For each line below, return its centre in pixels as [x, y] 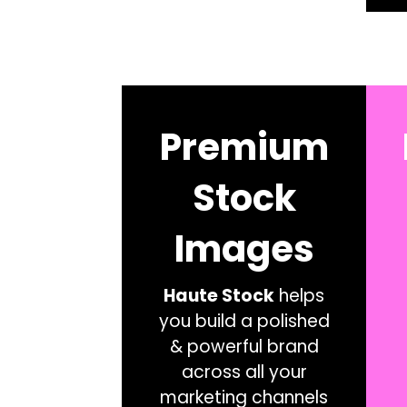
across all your [244, 372]
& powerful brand [244, 346]
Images [244, 248]
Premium [244, 147]
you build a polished [244, 321]
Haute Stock [219, 295]
